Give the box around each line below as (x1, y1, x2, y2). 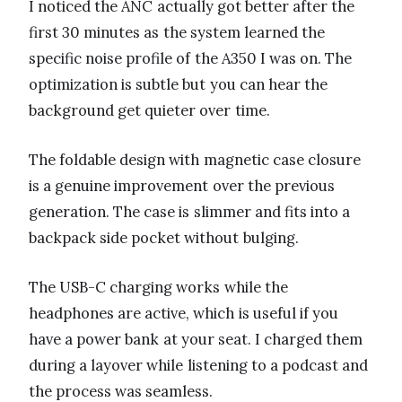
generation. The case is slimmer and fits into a (29, 202, 351, 223)
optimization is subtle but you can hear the (29, 74, 328, 95)
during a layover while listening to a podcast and (29, 355, 369, 376)
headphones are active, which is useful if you (29, 303, 339, 324)
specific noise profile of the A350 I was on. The (29, 48, 353, 69)
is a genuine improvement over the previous (29, 176, 335, 197)
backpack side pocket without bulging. (29, 228, 299, 249)
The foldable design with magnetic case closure (29, 150, 361, 170)
